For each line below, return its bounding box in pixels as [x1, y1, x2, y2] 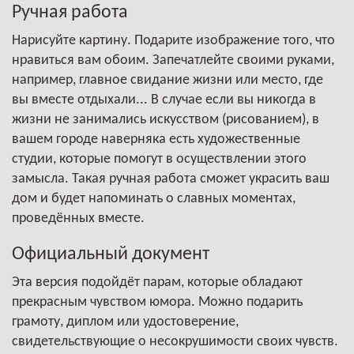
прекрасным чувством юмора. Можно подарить [12, 294, 303, 310]
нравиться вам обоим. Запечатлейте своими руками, [12, 52, 334, 68]
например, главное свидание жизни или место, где [12, 72, 323, 88]
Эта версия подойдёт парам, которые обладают [12, 274, 303, 290]
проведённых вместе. [12, 210, 145, 226]
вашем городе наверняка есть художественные [12, 131, 300, 147]
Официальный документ [12, 244, 209, 264]
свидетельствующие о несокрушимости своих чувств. [12, 333, 338, 349]
